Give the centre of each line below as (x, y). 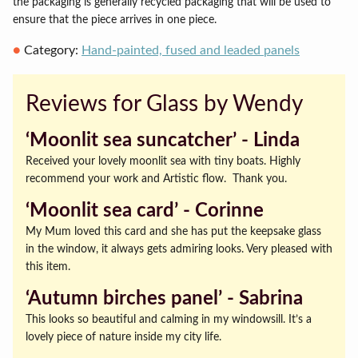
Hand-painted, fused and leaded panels (191, 50)
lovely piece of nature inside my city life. (123, 338)
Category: (53, 50)
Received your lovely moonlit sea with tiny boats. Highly (163, 161)
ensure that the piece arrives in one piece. (115, 20)
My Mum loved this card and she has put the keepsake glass (173, 231)
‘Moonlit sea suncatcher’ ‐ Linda (163, 140)
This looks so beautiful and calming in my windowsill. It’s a (169, 320)
